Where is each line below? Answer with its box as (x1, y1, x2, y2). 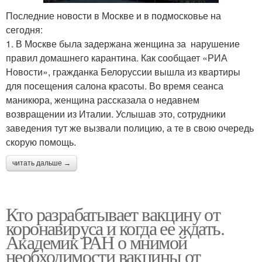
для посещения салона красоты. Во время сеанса (6, 78, 223, 92)
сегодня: (6, 22, 43, 36)
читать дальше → (12, 158, 71, 167)
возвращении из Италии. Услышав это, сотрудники (6, 106, 226, 120)
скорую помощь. (6, 135, 76, 149)
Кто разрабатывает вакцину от (6, 201, 220, 226)
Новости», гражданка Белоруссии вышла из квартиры (6, 64, 240, 78)
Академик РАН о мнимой (6, 229, 187, 254)
